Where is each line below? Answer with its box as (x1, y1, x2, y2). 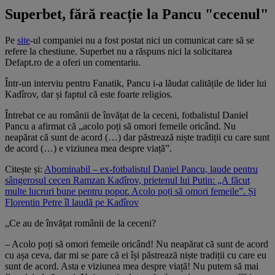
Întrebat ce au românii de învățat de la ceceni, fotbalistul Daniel (5, 109, 248, 120)
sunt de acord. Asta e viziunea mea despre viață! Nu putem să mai (5, 260, 258, 271)
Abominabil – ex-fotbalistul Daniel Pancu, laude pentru (44, 163, 258, 174)
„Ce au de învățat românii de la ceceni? (5, 217, 156, 228)
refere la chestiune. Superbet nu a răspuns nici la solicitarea (5, 45, 232, 56)
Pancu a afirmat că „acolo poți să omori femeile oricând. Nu (5, 120, 236, 131)
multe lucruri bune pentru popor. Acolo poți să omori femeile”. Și (5, 185, 256, 196)
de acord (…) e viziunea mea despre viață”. (5, 142, 172, 153)
